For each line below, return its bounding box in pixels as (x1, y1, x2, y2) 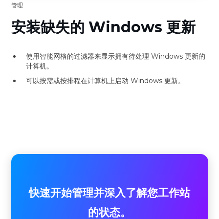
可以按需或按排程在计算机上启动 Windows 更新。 (25, 76, 185, 85)
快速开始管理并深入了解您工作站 (29, 186, 190, 199)
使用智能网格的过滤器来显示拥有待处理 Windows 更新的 (25, 52, 205, 61)
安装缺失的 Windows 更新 (11, 18, 196, 36)
